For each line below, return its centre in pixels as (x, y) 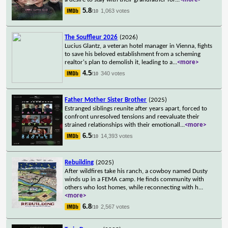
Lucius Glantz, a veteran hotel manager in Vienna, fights (139, 46)
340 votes (113, 73)
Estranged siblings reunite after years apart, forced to (136, 108)
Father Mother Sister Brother (106, 100)
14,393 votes (117, 136)
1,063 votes (116, 10)
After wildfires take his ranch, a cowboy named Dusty (136, 171)
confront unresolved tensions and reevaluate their (132, 117)
